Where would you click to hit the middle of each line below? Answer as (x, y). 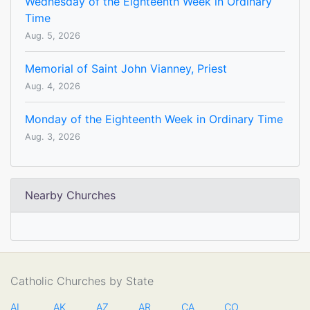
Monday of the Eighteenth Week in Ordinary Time (154, 119)
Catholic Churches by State (82, 281)
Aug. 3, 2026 (53, 137)
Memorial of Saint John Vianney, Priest (126, 69)
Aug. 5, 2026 (53, 36)
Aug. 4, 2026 (53, 86)
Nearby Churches (70, 195)
